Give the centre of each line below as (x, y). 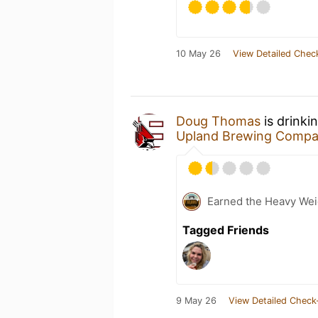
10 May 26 (198, 54)
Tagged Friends (226, 230)
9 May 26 (196, 301)
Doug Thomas (218, 121)
